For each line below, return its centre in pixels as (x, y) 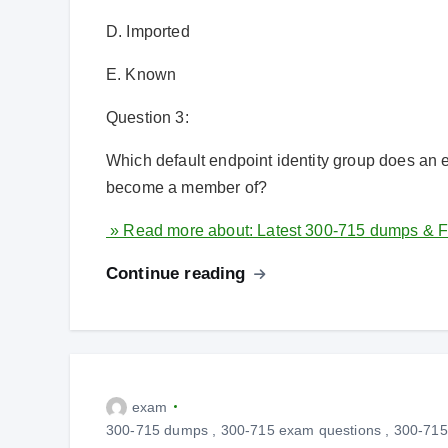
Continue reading (178, 273)
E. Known (141, 74)
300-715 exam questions (301, 429)
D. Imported (148, 31)
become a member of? (187, 187)
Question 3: (147, 117)
